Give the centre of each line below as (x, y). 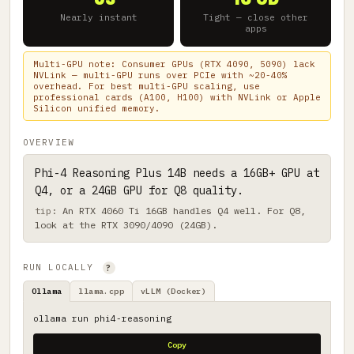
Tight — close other (256, 18)
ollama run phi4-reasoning (102, 319)
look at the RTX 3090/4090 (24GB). (126, 225)
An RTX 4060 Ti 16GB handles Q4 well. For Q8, (184, 211)
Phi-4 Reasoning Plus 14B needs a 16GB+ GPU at (177, 173)
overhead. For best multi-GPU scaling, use (147, 87)
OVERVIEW (49, 143)
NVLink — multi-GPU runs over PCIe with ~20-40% (160, 75)
